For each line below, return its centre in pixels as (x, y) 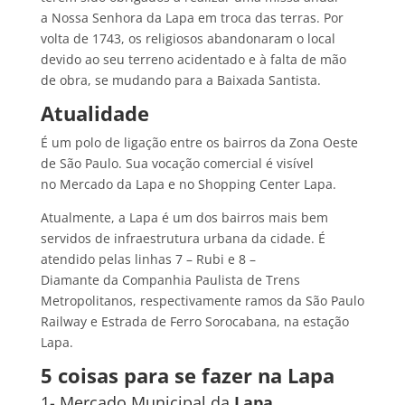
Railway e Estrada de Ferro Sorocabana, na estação (194, 322)
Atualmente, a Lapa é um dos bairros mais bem (184, 218)
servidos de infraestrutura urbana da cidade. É (183, 239)
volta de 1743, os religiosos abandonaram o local (188, 39)
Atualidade (94, 113)
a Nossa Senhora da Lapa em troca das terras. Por (192, 18)
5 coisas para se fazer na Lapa (187, 376)
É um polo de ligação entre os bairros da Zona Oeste (199, 143)
